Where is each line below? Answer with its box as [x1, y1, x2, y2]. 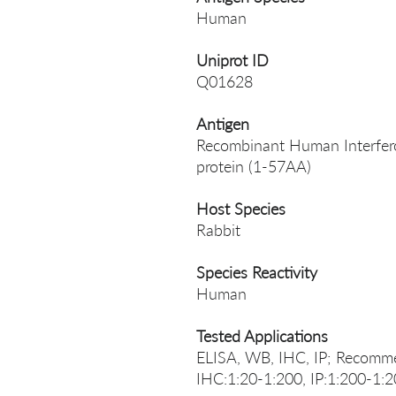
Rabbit [196, 220, 240, 240]
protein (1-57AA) [196, 156, 311, 176]
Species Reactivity [196, 263, 317, 282]
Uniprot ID [196, 50, 269, 70]
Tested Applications [196, 326, 328, 346]
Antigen [196, 114, 249, 133]
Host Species [196, 199, 286, 218]
